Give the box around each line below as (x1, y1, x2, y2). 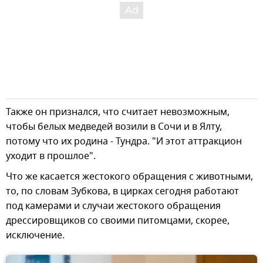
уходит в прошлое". (6, 149, 96, 163)
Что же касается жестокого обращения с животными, (6, 169, 253, 184)
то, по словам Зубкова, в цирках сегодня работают (6, 184, 239, 198)
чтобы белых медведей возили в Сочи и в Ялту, (6, 119, 222, 134)
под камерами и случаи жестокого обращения (6, 198, 221, 213)
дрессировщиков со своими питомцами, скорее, (6, 213, 230, 228)
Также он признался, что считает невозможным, (6, 104, 230, 119)
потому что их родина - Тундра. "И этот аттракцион (6, 134, 242, 149)
